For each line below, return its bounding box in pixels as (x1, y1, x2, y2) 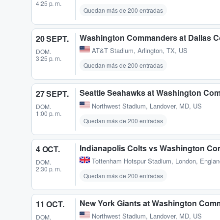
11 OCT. (36, 198, 64, 210)
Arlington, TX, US (137, 46, 188, 55)
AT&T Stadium (92, 46, 134, 55)
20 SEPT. (36, 33, 69, 45)
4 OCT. (36, 143, 60, 155)
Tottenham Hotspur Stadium (92, 156, 171, 165)
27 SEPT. (36, 88, 69, 100)
